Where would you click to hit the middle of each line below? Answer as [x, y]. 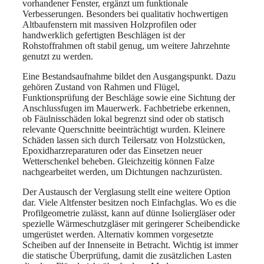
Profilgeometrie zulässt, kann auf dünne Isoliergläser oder [129, 213]
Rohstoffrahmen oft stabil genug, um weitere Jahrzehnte [126, 45]
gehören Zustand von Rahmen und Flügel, [101, 87]
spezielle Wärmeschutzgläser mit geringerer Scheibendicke [131, 223]
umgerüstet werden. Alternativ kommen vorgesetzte [118, 234]
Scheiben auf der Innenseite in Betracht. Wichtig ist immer [130, 245]
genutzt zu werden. [58, 56]
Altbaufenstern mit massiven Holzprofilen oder [109, 24]
